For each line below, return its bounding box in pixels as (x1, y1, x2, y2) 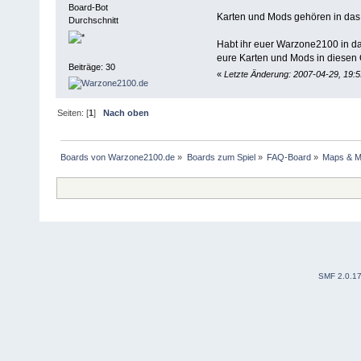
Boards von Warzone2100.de (60, 151, 176, 162)
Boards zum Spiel (186, 151, 255, 162)
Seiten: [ (57, 107, 89, 118)
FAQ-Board (266, 151, 311, 162)
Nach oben (103, 107, 150, 118)
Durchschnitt (68, 15, 118, 25)
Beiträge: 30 (68, 62, 115, 73)
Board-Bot (68, 2, 108, 12)
